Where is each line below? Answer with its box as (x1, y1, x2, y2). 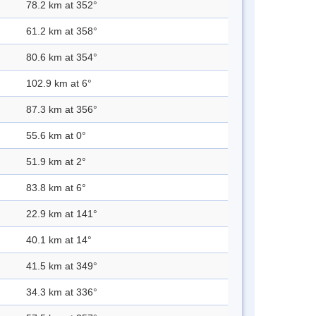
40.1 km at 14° (26, 234, 92, 246)
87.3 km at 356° (26, 104, 97, 116)
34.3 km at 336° (26, 286, 97, 298)
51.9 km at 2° (26, 156, 86, 168)
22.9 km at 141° (26, 208, 97, 220)
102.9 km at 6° (26, 78, 92, 90)
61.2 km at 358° (26, 25, 97, 37)
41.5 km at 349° (26, 260, 97, 272)
